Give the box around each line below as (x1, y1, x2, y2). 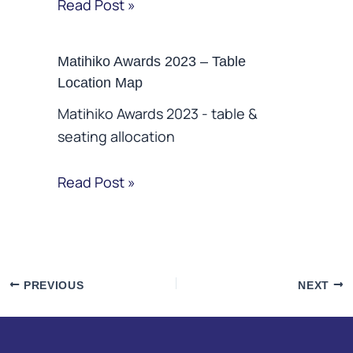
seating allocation (57, 127, 175, 147)
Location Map (57, 73, 143, 91)
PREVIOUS (20, 279, 84, 292)
